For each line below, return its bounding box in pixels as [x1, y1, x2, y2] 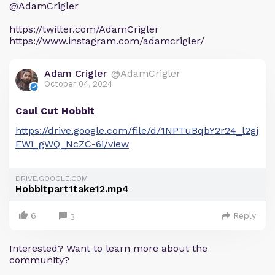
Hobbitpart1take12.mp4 [15, 183, 129, 195]
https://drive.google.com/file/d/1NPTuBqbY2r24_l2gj [15, 125, 258, 136]
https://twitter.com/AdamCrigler [9, 23, 159, 35]
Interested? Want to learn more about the [9, 242, 207, 254]
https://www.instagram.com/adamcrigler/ [9, 35, 204, 47]
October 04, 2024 [44, 79, 112, 88]
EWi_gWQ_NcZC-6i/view [15, 138, 129, 150]
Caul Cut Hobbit [15, 105, 95, 117]
